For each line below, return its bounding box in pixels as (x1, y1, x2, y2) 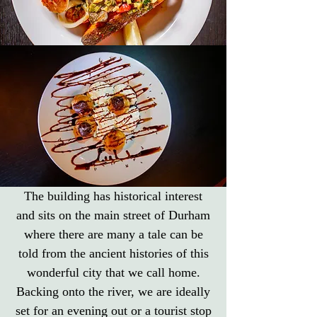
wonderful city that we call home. (26, 265, 200, 279)
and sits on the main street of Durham (16, 208, 210, 222)
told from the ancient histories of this (18, 246, 209, 260)
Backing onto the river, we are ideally (16, 284, 210, 299)
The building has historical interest (24, 189, 202, 203)
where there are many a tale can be (23, 227, 203, 241)
